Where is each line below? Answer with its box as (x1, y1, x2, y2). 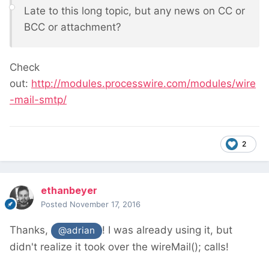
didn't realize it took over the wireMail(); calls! (10, 240, 229, 253)
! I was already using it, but (102, 224, 233, 237)
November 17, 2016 (70, 199, 141, 210)
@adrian (58, 225, 95, 237)
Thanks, (10, 224, 51, 237)
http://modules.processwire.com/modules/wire (31, 77, 256, 90)
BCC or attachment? (24, 21, 121, 34)
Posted (41, 199, 70, 210)
